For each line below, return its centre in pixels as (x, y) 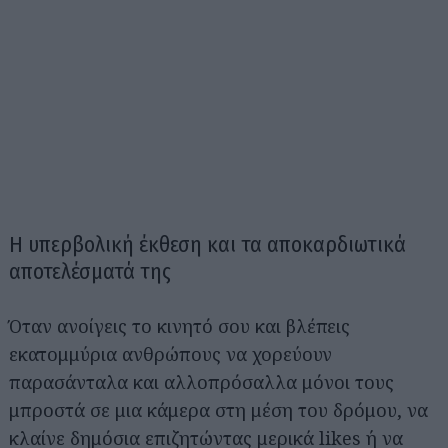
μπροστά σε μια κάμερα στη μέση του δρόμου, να (218, 410)
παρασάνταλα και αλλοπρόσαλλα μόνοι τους (201, 382)
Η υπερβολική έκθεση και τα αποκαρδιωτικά (207, 244)
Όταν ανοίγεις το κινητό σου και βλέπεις (179, 326)
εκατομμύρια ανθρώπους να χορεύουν (170, 354)
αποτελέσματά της (90, 271)
